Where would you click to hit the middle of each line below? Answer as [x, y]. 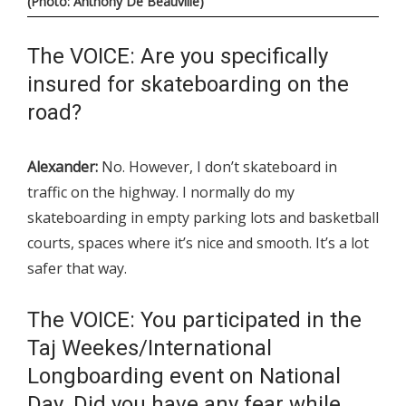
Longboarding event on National [184, 377]
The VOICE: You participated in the [194, 320]
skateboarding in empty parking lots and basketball [203, 218]
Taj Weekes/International [150, 348]
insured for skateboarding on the [188, 85]
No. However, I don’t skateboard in [217, 167]
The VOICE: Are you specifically [178, 57]
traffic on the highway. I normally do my [161, 193]
